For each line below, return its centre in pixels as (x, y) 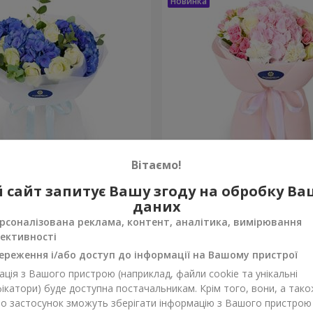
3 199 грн (189, 212)
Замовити (107, 220)
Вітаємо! (156, 165)
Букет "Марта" (207, 181)
